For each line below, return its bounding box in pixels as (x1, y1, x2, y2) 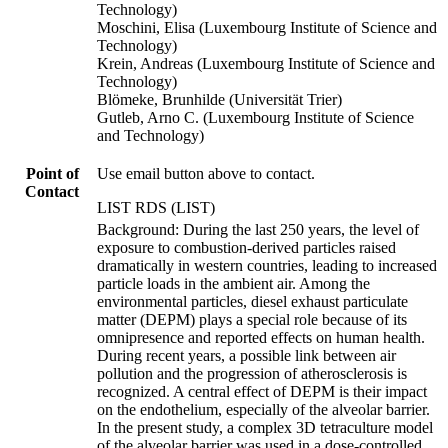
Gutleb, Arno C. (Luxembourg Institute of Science (97, 108, 414, 126)
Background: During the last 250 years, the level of (97, 220, 419, 238)
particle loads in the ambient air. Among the (97, 274, 370, 292)
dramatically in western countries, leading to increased (97, 256, 437, 274)
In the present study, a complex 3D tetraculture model (97, 418, 433, 436)
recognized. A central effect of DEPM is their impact (97, 382, 427, 400)
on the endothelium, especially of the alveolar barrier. (97, 400, 430, 418)
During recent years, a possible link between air (97, 346, 396, 364)
